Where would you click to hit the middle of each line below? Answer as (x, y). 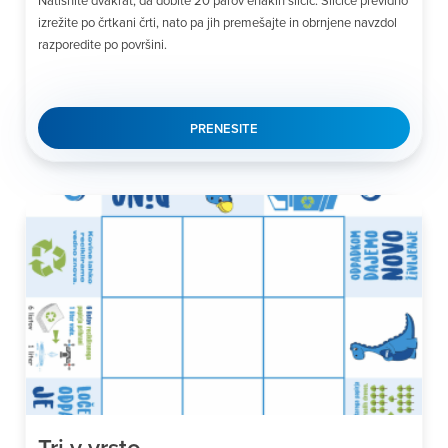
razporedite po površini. (102, 43)
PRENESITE (224, 128)
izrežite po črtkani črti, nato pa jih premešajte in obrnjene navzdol (217, 21)
